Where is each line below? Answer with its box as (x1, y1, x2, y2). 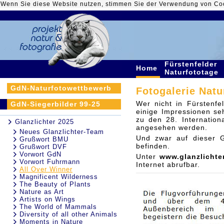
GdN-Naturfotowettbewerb (10, 84, 111, 92)
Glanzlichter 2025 (15, 118, 74, 125)
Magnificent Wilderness (19, 173, 98, 180)
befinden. (136, 142, 170, 150)
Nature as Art (19, 188, 64, 195)
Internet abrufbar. (136, 160, 200, 168)
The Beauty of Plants (19, 180, 91, 188)
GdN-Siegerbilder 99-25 (10, 100, 100, 108)
